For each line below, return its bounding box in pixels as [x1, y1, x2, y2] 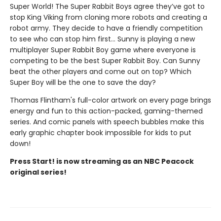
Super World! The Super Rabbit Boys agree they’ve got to [10, 1, 205, 11]
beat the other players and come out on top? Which [10, 67, 191, 76]
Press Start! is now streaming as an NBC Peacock [10, 156, 194, 166]
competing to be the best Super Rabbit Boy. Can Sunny [10, 56, 200, 66]
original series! [10, 167, 67, 177]
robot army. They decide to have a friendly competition [10, 23, 203, 33]
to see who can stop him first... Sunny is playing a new [10, 34, 195, 44]
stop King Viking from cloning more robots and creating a [10, 12, 207, 22]
